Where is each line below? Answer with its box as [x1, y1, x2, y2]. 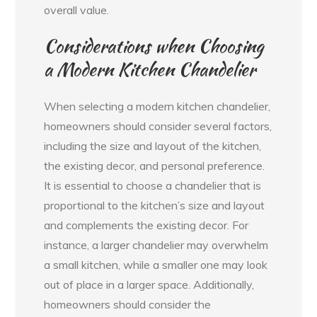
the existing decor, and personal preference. [44, 158, 265, 173]
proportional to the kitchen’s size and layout [44, 197, 265, 212]
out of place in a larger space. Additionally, [44, 277, 255, 292]
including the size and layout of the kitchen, [44, 138, 262, 153]
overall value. [44, 2, 110, 17]
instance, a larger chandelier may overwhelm [44, 237, 269, 252]
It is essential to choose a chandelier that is [44, 178, 262, 192]
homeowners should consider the [44, 296, 212, 311]
